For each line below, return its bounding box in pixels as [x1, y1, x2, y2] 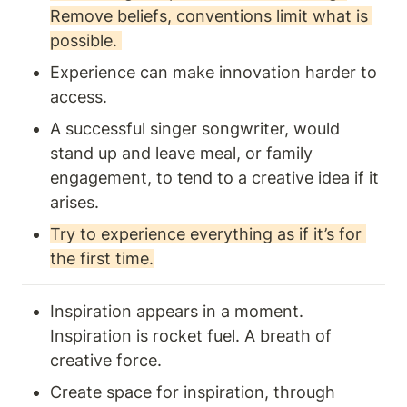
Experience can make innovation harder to [50, 63, 377, 83]
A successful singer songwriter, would [50, 119, 340, 139]
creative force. [50, 351, 166, 371]
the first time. [50, 249, 154, 269]
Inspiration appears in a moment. [50, 302, 303, 322]
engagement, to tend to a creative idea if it [50, 168, 379, 188]
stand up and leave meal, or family [50, 144, 313, 164]
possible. [50, 31, 122, 51]
